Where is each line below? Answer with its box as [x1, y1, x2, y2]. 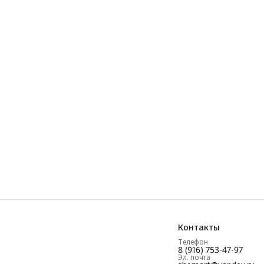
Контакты [178, 222, 220, 233]
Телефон [178, 237, 208, 247]
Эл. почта [178, 252, 210, 262]
